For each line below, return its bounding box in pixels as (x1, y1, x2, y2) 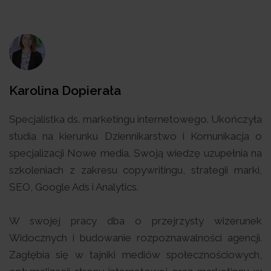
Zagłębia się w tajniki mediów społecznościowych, (9, 248, 262, 261)
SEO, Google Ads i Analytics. (9, 180, 139, 193)
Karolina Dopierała (9, 82, 121, 98)
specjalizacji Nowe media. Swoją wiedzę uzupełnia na (9, 146, 262, 159)
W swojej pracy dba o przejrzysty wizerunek (9, 214, 262, 227)
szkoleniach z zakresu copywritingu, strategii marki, (9, 163, 262, 176)
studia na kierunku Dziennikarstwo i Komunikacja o (9, 129, 262, 142)
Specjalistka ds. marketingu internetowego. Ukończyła (9, 113, 262, 125)
